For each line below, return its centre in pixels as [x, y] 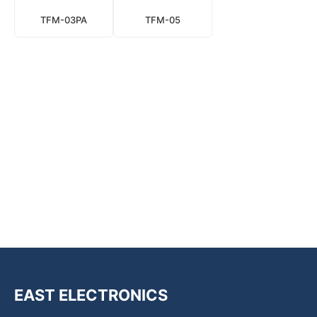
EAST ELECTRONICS [91, 295]
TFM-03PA [64, 19]
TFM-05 [163, 19]
